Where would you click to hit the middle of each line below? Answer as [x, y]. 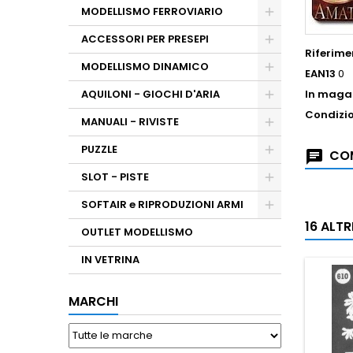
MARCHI [93, 301]
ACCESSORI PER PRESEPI [145, 39]
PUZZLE [99, 149]
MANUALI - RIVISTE [130, 122]
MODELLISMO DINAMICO [145, 67]
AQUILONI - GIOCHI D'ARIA [150, 94]
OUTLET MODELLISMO [137, 232]
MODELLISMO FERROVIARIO [152, 11]
